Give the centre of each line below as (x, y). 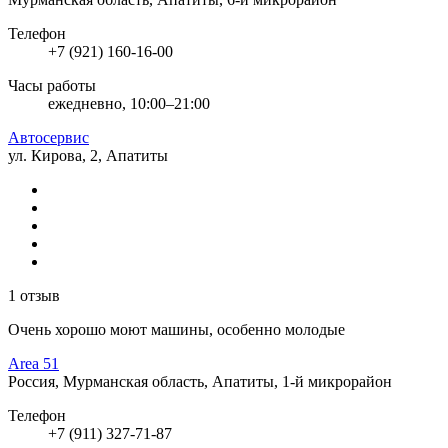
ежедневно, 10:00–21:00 (129, 103)
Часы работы (52, 85)
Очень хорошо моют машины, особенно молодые (176, 329)
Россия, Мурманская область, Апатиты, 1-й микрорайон (200, 381)
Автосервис (48, 137)
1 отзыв (34, 295)
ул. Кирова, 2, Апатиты (88, 155)
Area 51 (33, 363)
